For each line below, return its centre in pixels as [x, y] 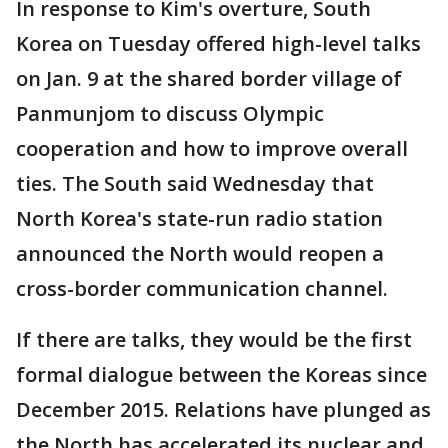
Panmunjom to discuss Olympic [170, 114]
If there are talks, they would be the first [214, 340]
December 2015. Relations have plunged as [223, 410]
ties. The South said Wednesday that [195, 184]
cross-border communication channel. [202, 289]
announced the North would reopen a [200, 254]
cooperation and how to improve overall [212, 149]
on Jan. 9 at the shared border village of [209, 79]
